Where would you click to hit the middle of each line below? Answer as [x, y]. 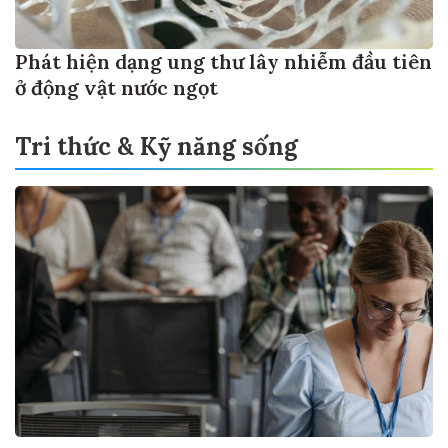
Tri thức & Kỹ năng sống [156, 146]
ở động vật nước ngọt [116, 87]
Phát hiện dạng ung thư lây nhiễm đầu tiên [223, 61]
